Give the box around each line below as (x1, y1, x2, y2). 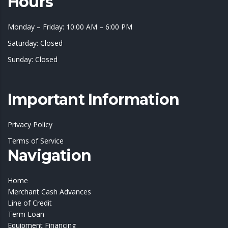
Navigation (8, 146, 91, 165)
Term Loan (8, 209, 44, 219)
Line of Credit (8, 198, 52, 208)
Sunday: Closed (8, 54, 58, 65)
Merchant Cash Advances (8, 187, 91, 197)
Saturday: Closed (8, 38, 63, 48)
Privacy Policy (8, 120, 52, 130)
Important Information (8, 90, 180, 109)
